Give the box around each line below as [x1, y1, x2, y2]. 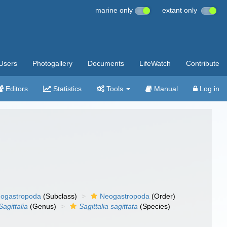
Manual [152, 85, 178, 93]
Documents [88, 59, 124, 67]
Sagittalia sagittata [79, 202, 138, 210]
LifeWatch [139, 59, 171, 67]
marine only [95, 6, 135, 14]
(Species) [138, 202, 171, 210]
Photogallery [32, 59, 72, 67]
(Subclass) [41, 192, 78, 200]
